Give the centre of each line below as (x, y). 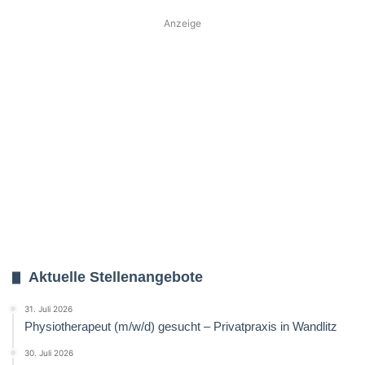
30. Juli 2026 (49, 353)
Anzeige (182, 24)
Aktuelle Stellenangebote (116, 277)
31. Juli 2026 (48, 309)
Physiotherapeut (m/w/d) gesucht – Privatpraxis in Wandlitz (181, 327)
